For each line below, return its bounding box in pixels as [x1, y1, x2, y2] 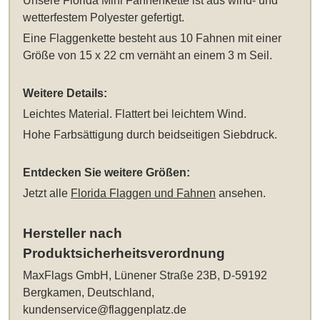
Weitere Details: [23, 86, 108, 99]
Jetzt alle [23, 186, 71, 199]
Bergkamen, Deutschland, [23, 286, 155, 299]
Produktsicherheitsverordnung [23, 245, 226, 261]
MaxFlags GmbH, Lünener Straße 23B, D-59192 [23, 269, 268, 281]
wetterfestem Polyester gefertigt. [23, 11, 185, 24]
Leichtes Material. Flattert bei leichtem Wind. [23, 107, 247, 120]
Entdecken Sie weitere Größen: [23, 166, 191, 179]
